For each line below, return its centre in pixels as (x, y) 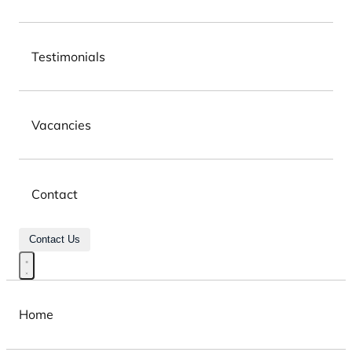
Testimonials (68, 56)
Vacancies (61, 125)
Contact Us (54, 240)
